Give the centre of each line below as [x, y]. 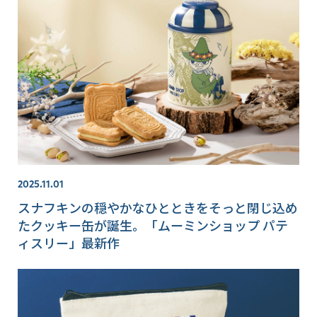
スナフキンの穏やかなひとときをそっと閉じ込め [158, 207]
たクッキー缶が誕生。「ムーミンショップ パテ [153, 225]
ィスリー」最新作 [69, 242]
